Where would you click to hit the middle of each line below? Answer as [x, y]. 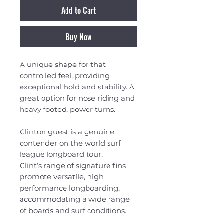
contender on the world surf [70, 143]
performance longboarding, [70, 188]
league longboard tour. [61, 154]
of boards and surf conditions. [73, 210]
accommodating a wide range [75, 199]
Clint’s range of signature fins [73, 165]
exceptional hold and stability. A [77, 87]
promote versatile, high [62, 176]
